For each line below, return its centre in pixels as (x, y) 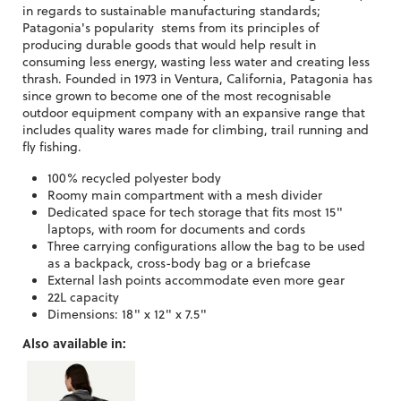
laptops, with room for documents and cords (176, 228)
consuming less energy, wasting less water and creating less (196, 61)
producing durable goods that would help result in (169, 44)
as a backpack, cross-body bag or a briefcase (179, 262)
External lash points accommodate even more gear (196, 279)
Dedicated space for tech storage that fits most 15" (195, 211)
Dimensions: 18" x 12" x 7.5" (127, 313)
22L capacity (83, 296)
